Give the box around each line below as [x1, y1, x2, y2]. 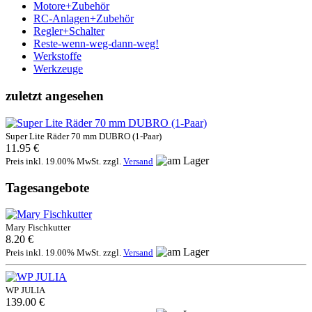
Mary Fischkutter [6, 222, 70, 233]
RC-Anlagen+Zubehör [33, 13, 134, 25]
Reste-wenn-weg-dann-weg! [33, 38, 159, 50]
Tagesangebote [6, 180, 89, 195]
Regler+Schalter [33, 25, 104, 38]
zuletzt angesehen [6, 88, 104, 104]
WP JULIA [6, 285, 45, 296]
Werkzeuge [33, 63, 83, 75]
